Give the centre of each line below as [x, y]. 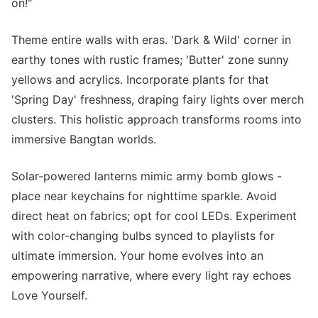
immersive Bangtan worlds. [84, 139]
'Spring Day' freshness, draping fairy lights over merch [158, 99]
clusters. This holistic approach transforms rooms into [157, 119]
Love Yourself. [49, 295]
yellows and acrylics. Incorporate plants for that [140, 79]
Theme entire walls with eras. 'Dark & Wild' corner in [151, 40]
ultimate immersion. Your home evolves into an [137, 256]
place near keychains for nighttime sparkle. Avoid [144, 196]
